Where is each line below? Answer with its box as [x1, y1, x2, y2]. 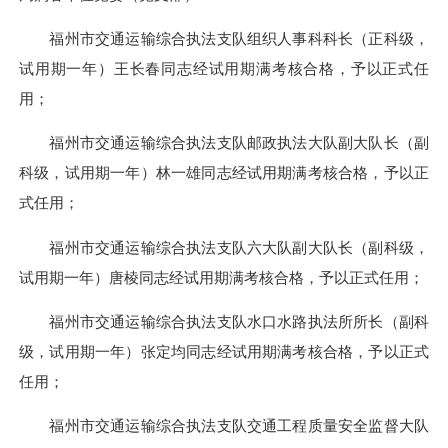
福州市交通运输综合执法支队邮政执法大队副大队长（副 [49, 134, 429, 152]
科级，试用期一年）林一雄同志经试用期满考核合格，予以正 [19, 164, 429, 182]
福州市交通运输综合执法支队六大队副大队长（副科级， [49, 238, 429, 256]
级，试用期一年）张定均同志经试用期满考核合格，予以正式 [19, 342, 429, 360]
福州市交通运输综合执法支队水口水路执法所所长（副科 [49, 312, 429, 330]
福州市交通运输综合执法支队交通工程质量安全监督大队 [49, 417, 429, 435]
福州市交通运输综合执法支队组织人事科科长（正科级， [49, 30, 429, 48]
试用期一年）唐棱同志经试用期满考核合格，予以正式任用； [19, 268, 424, 286]
